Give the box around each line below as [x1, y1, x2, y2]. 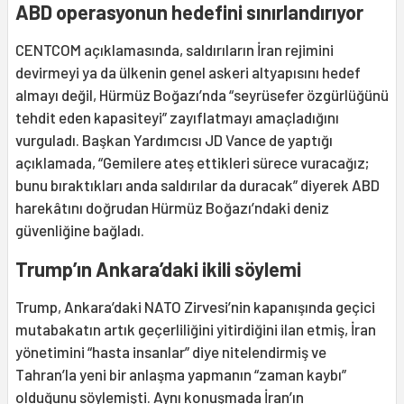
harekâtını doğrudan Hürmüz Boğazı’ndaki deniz [15, 197, 329, 216]
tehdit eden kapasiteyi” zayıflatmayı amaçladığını [15, 107, 339, 126]
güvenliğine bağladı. [15, 220, 147, 239]
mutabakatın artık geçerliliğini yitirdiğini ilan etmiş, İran [15, 319, 376, 338]
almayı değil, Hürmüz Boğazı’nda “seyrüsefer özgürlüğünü [15, 85, 389, 104]
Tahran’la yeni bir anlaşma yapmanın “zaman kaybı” [15, 364, 346, 383]
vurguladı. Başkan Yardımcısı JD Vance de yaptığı [15, 130, 333, 149]
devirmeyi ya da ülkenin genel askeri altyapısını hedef [15, 62, 361, 81]
